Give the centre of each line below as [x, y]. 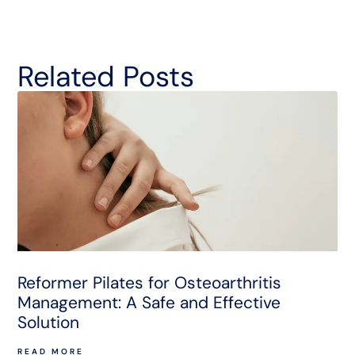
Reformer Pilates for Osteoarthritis [150, 283]
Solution [49, 323]
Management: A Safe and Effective [149, 303]
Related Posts [106, 77]
